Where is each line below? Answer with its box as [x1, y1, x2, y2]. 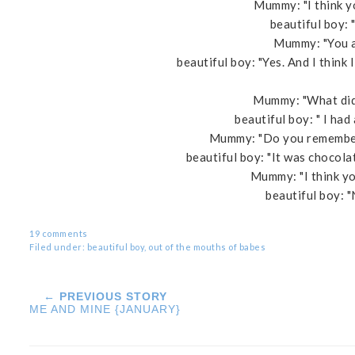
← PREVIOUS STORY [43, 290, 167, 303]
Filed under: [29, 242, 87, 253]
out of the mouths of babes [148, 242, 265, 253]
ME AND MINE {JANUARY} [29, 303, 181, 316]
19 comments [29, 228, 88, 239]
